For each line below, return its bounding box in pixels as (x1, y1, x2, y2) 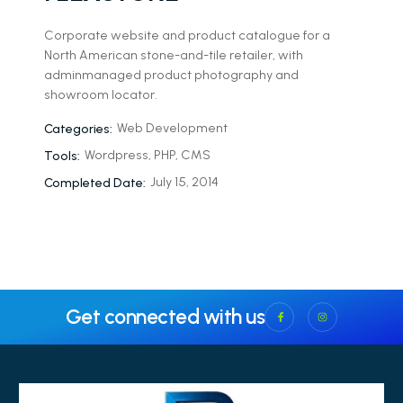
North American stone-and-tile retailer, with (43, 48, 303, 64)
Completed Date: (43, 175, 146, 191)
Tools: (43, 148, 80, 164)
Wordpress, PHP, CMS (84, 147, 210, 163)
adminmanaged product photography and (43, 67, 299, 84)
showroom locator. (43, 87, 157, 103)
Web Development (116, 120, 228, 136)
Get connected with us (65, 303, 265, 329)
